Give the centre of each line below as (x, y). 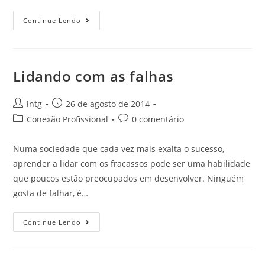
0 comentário (158, 119)
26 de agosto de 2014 (108, 104)
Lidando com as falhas (94, 76)
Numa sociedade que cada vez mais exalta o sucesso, (119, 149)
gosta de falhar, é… (51, 193)
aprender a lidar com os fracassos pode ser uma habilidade (132, 164)
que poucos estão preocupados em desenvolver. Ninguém (129, 178)
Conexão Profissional (68, 119)
